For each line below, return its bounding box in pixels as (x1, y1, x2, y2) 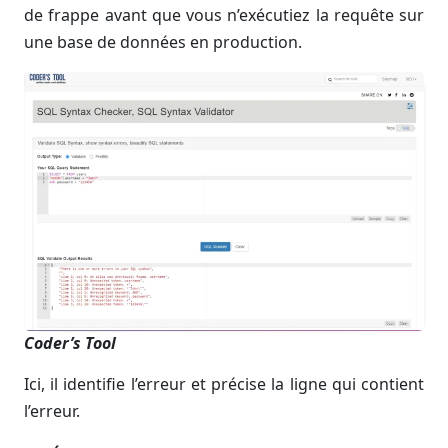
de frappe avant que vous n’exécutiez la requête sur (24, 4, 424, 27)
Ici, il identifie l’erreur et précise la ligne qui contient (24, 372, 424, 395)
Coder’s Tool (24, 331, 116, 354)
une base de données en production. (24, 31, 302, 54)
